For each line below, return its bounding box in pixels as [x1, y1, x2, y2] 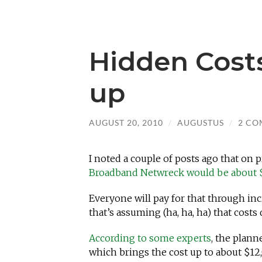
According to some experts [89, 232, 211, 244]
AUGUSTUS [177, 118, 224, 127]
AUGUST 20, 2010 [89, 118, 163, 127]
